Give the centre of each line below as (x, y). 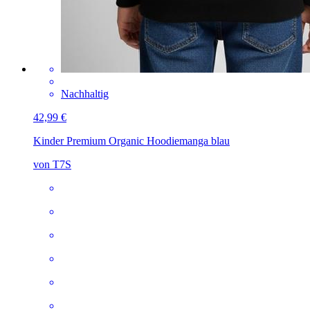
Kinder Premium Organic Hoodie (106, 141)
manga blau (204, 141)
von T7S (52, 165)
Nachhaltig (85, 94)
